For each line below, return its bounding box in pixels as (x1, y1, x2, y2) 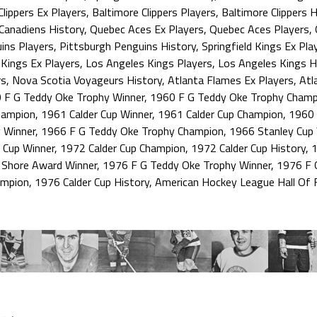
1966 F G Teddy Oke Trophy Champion (41, 122, 224, 139)
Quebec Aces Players (209, 21, 309, 38)
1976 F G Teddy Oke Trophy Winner (103, 156, 271, 173)
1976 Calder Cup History (35, 173, 149, 190)
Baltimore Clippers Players (92, 4, 216, 21)
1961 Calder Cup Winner (41, 105, 152, 122)
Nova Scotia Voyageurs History (12, 71, 162, 88)
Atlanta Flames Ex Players (168, 71, 294, 88)
